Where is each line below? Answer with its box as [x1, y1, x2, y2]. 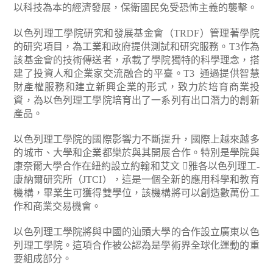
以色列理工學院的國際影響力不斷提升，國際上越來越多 [13, 134, 260, 144]
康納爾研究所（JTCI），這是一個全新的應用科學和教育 [13, 174, 260, 185]
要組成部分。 [13, 253, 73, 264]
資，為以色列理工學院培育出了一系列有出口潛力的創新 [13, 95, 260, 105]
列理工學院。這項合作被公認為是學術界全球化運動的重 [13, 240, 260, 250]
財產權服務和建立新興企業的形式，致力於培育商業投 [13, 82, 260, 92]
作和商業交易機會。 [13, 201, 102, 211]
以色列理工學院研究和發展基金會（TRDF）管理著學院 [13, 28, 260, 38]
